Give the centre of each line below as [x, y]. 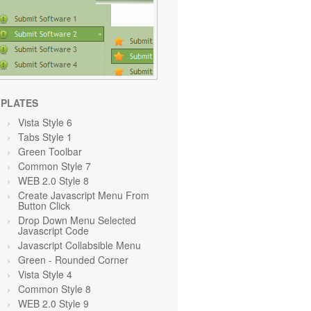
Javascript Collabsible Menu [79, 245]
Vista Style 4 [45, 274]
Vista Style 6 [45, 122]
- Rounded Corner [87, 260]
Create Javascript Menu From [84, 195]
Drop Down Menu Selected [77, 220]
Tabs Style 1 [45, 137]
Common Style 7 [54, 166]
